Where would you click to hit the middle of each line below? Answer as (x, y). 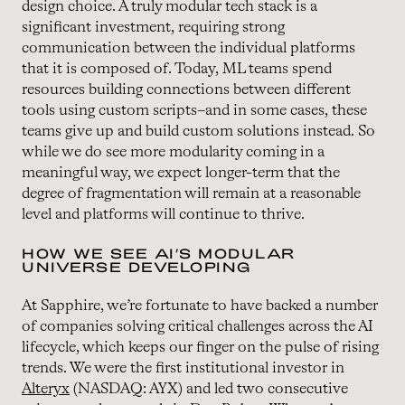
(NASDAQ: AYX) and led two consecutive (209, 389)
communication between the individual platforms (188, 48)
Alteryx (46, 389)
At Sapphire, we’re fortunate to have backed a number (200, 306)
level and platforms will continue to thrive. (163, 214)
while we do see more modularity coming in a (173, 152)
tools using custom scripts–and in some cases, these (194, 110)
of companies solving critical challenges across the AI (198, 326)
